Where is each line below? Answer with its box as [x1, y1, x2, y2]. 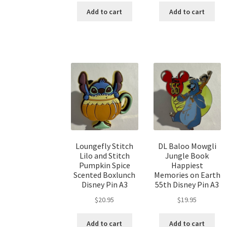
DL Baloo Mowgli [158, 141, 216, 152]
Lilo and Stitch [79, 150, 130, 161]
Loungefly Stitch [75, 141, 134, 152]
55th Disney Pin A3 [155, 179, 219, 190]
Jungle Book [165, 150, 209, 161]
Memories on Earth [154, 170, 220, 180]
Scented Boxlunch [73, 170, 136, 180]
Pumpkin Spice [79, 160, 130, 171]
